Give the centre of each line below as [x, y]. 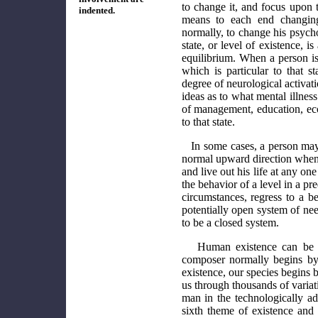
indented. [97, 10]
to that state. [208, 122]
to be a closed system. [230, 223]
